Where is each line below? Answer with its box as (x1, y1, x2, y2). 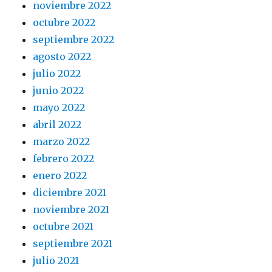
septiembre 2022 (33, 33, 115, 46)
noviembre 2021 (33, 203, 110, 216)
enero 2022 (33, 169, 87, 182)
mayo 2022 (33, 101, 86, 114)
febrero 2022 (33, 152, 95, 165)
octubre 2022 (33, 16, 96, 29)
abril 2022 (33, 118, 82, 131)
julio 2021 (33, 254, 80, 267)
